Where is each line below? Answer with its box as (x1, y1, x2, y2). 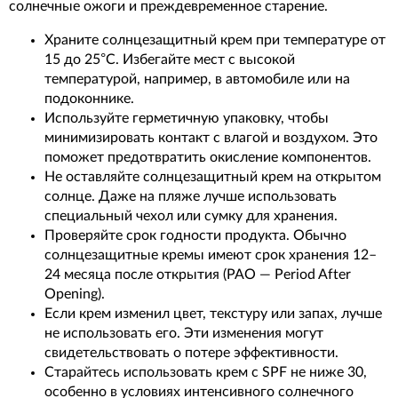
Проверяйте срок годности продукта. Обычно (44, 228, 346, 243)
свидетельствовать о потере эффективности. (44, 346, 338, 361)
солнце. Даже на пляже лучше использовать (44, 189, 337, 204)
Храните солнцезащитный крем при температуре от (44, 33, 386, 48)
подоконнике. (44, 92, 134, 107)
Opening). (44, 287, 105, 302)
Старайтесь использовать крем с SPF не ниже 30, (44, 365, 367, 380)
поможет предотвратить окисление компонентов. (44, 150, 371, 165)
